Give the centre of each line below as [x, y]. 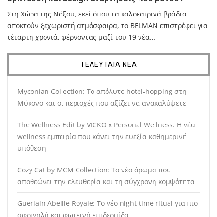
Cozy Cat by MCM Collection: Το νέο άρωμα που [94, 170]
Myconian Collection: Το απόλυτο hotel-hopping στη [102, 92]
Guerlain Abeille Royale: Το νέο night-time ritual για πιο [108, 203]
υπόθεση [32, 148]
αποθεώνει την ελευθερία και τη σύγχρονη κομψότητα [106, 182]
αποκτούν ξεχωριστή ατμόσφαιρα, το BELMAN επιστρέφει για [108, 26]
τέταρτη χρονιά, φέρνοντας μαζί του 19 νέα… [81, 37]
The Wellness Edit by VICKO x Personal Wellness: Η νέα [106, 125]
